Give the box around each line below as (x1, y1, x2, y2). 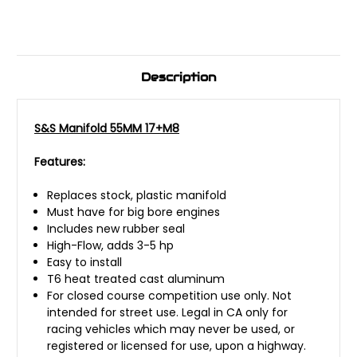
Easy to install (47, 253, 123, 270)
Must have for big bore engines (47, 203, 221, 220)
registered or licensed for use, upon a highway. (47, 337, 307, 354)
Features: (34, 153, 85, 170)
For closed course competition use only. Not (47, 287, 292, 304)
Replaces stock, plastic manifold (47, 186, 227, 203)
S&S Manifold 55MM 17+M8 (34, 120, 179, 136)
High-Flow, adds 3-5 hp (47, 237, 175, 253)
